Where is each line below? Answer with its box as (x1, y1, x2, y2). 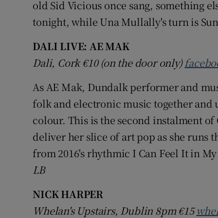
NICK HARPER (33, 187, 104, 201)
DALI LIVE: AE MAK (33, 39, 129, 54)
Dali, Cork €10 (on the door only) (33, 55, 185, 70)
